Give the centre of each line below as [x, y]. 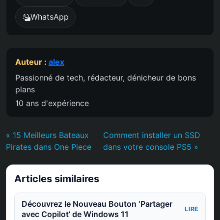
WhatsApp [50, 17]
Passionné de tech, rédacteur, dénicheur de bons [105, 78]
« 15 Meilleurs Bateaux [47, 135]
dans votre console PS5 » [151, 147]
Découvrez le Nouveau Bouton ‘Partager [97, 204]
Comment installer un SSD [152, 135]
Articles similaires [57, 179]
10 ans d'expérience [52, 103]
